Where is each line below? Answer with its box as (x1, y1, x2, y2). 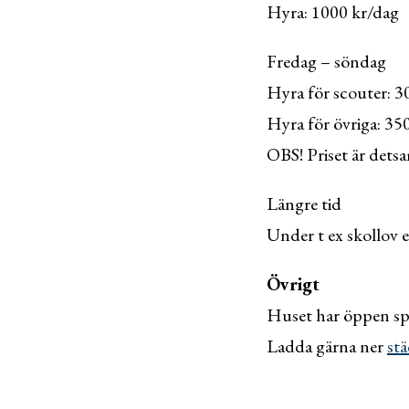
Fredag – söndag (267, 48, 386, 73)
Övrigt (267, 271, 320, 296)
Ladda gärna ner (267, 333, 387, 358)
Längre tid (267, 191, 341, 215)
